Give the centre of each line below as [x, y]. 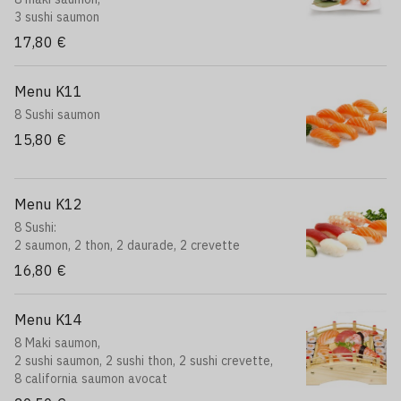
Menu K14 [48, 320]
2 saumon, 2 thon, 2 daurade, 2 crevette [127, 245]
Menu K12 [48, 204]
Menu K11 [48, 91]
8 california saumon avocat [91, 379]
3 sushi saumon [57, 17]
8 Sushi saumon [57, 115]
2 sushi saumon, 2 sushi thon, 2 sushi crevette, [144, 361]
